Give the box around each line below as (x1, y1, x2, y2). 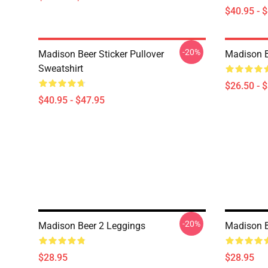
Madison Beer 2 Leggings (38, 220, 145, 232)
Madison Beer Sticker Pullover (38, 48, 164, 60)
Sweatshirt (38, 63, 83, 74)
